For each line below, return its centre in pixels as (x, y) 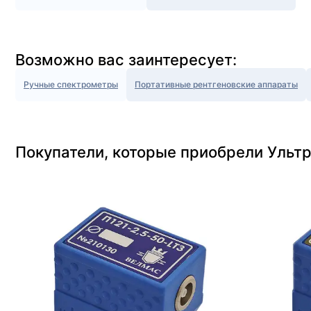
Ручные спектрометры (71, 84)
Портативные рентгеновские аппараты (216, 84)
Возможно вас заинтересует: (126, 60)
